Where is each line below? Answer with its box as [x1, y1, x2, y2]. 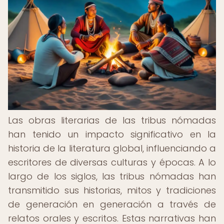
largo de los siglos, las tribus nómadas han [8, 170, 216, 182]
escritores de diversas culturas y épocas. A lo [8, 156, 216, 168]
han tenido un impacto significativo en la [8, 128, 216, 140]
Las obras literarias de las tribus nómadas [8, 114, 216, 126]
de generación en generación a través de [8, 198, 216, 210]
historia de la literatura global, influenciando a [8, 142, 216, 154]
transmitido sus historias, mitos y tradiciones [8, 184, 216, 196]
